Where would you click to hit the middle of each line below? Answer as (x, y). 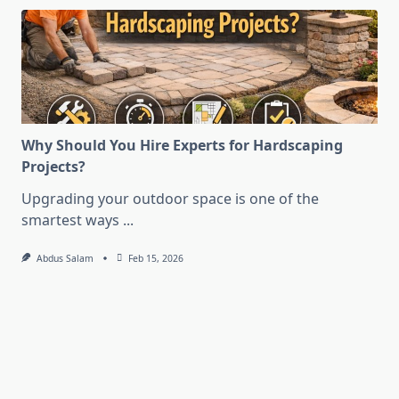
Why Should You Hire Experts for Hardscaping (182, 146)
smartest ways (70, 220)
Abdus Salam (65, 259)
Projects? (53, 167)
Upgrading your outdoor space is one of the (170, 199)
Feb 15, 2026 (155, 259)
